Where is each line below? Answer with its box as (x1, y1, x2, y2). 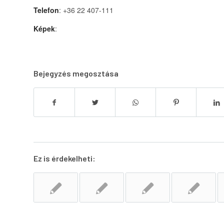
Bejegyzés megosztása (33, 68, 118, 78)
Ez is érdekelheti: (33, 153, 95, 163)
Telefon (33, 4, 59, 15)
